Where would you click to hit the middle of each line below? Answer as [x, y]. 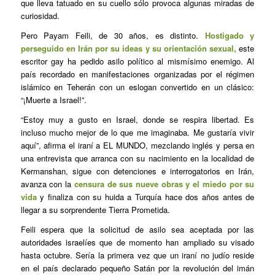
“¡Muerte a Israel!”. [53, 100]
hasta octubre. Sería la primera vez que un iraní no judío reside [137, 255]
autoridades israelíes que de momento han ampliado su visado [137, 242]
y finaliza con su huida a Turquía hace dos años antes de [145, 197]
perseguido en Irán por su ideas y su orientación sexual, [129, 48]
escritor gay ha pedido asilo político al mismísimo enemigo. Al [137, 61]
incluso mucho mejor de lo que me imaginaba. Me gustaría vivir [137, 133]
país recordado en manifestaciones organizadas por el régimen [137, 74]
